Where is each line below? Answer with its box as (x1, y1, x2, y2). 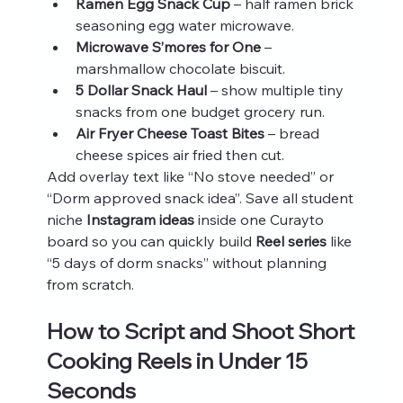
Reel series (255, 231, 327, 250)
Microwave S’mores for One (75, 37, 261, 56)
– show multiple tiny (206, 80, 347, 99)
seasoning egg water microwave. (75, 15, 294, 34)
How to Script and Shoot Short (46, 317, 359, 345)
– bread (264, 123, 323, 142)
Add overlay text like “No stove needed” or (46, 166, 337, 185)
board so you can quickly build (46, 231, 255, 250)
